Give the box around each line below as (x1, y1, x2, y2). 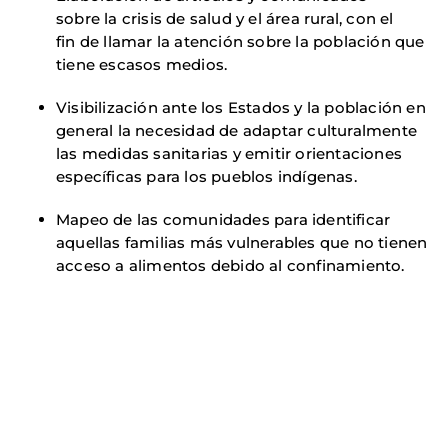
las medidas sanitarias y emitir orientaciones (56, 143, 403, 163)
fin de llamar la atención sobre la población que (56, 31, 425, 51)
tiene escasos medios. (56, 54, 232, 74)
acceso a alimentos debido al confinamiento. (56, 255, 409, 275)
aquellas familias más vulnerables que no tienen (56, 232, 428, 252)
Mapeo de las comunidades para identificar (56, 209, 391, 229)
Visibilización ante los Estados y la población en (56, 97, 426, 117)
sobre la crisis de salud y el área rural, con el (56, 8, 394, 28)
